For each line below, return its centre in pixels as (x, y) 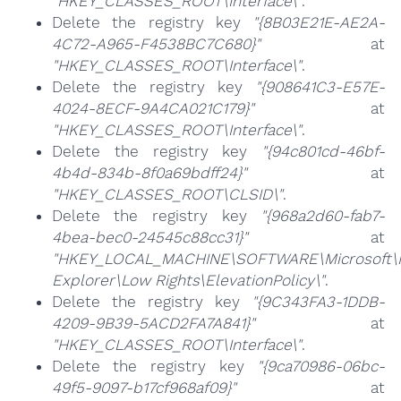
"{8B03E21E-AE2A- (319, 23)
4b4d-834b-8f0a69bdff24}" (149, 173)
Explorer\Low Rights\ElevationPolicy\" (188, 281)
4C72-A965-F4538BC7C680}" (156, 44)
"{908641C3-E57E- (320, 87)
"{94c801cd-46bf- (324, 152)
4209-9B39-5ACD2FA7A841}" (153, 324)
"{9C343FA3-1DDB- (319, 302)
